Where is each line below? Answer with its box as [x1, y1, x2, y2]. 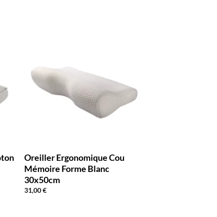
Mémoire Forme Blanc [24, 163, 109, 174]
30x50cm [24, 174, 60, 185]
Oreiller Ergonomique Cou [24, 152, 124, 163]
